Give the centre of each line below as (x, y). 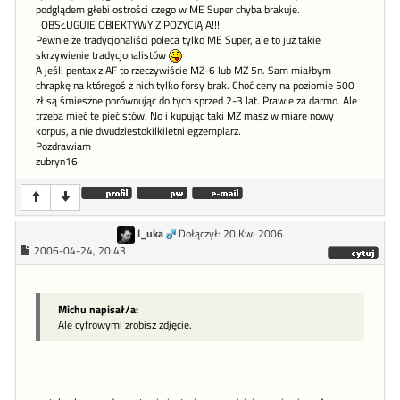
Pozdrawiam (63, 146)
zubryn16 (57, 161)
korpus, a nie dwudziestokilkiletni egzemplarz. (138, 131)
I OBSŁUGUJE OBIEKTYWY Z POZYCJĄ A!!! (128, 25)
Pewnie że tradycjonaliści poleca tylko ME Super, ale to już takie (178, 40)
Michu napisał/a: (98, 309)
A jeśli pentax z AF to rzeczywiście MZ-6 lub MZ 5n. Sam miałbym (183, 70)
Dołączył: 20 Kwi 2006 (231, 233)
